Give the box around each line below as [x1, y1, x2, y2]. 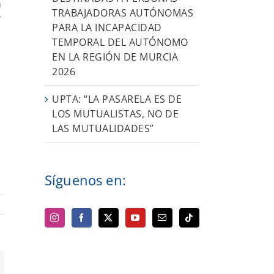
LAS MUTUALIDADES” [52, 121, 154, 135]
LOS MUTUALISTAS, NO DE [52, 106, 179, 120]
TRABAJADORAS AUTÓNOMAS [52, 6, 193, 20]
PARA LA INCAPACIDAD [52, 20, 162, 34]
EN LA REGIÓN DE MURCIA [52, 50, 178, 64]
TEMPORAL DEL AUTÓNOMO [52, 35, 188, 49]
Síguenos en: [45, 170, 126, 189]
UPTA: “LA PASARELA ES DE [52, 92, 182, 106]
